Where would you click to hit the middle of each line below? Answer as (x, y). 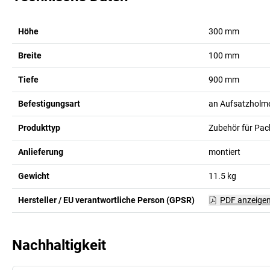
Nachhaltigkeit (59, 245)
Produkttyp (39, 127)
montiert (224, 152)
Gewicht (34, 176)
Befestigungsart (49, 103)
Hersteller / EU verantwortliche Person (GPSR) (106, 200)
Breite (30, 55)
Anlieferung (41, 152)
